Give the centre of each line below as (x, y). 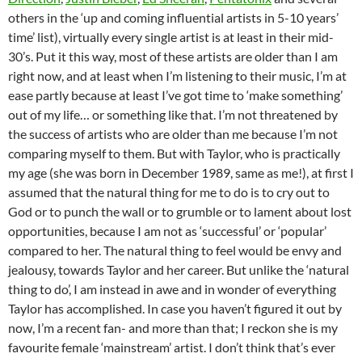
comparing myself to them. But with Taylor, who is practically (174, 154)
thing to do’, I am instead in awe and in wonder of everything (172, 289)
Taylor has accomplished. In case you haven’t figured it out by (175, 309)
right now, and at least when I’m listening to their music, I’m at (177, 76)
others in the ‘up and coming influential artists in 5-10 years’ (173, 18)
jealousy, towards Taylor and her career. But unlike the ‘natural (179, 270)
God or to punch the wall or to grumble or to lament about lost (180, 212)
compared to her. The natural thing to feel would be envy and (175, 250)
